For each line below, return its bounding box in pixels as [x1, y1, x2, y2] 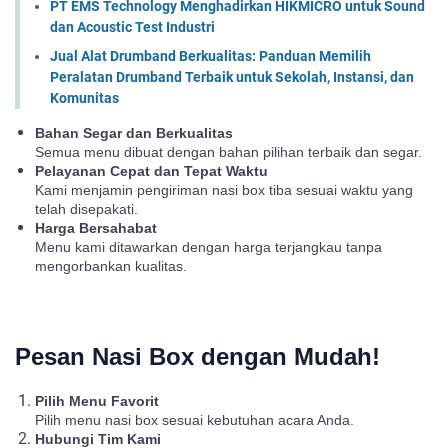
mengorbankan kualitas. [35, 257, 187, 274]
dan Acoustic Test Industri [50, 18, 215, 35]
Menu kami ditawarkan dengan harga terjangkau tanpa [35, 238, 382, 255]
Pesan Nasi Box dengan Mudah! [15, 342, 380, 370]
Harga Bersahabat [35, 219, 157, 236]
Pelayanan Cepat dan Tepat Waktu [35, 162, 268, 179]
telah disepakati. [35, 200, 138, 217]
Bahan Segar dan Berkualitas [35, 124, 233, 141]
